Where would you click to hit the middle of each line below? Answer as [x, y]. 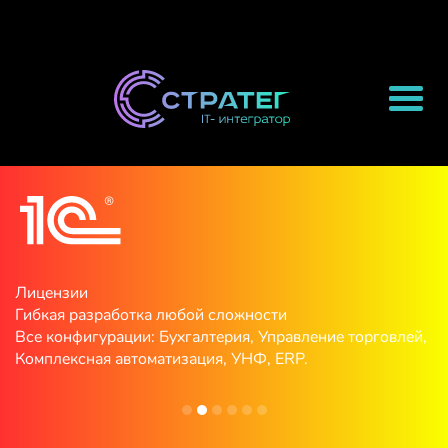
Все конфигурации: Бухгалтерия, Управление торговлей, [221, 337]
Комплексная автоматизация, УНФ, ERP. [161, 359]
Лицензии [51, 293]
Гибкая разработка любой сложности [151, 315]
